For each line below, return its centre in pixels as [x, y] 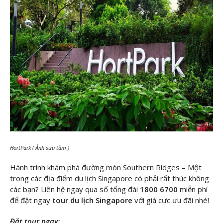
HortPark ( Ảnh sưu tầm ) [42, 147]
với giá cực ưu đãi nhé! [172, 200]
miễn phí [194, 189]
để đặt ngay [30, 200]
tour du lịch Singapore [92, 200]
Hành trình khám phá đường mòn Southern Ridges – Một [106, 167]
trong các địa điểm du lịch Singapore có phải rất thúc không [110, 178]
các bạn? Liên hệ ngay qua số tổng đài [74, 189]
